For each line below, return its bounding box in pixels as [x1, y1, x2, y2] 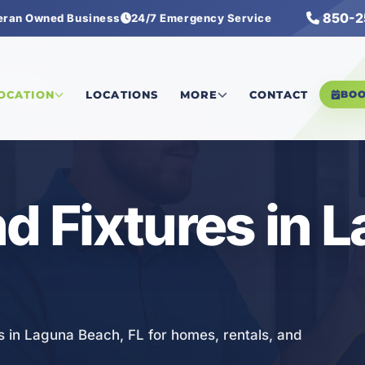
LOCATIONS [86, 88, 158, 102]
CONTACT [248, 88, 309, 102]
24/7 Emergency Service [130, 11, 272, 24]
